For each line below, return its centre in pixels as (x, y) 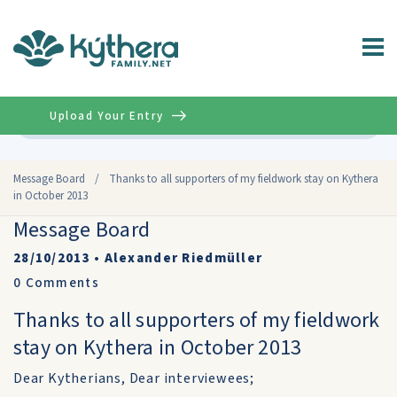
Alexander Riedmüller (183, 258)
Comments (60, 283)
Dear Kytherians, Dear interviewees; (134, 378)
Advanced (345, 120)
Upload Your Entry (107, 116)
